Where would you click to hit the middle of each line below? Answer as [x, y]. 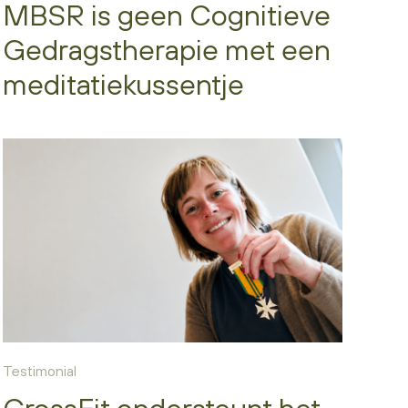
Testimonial [39, 370]
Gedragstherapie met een [166, 49]
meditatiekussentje [123, 84]
